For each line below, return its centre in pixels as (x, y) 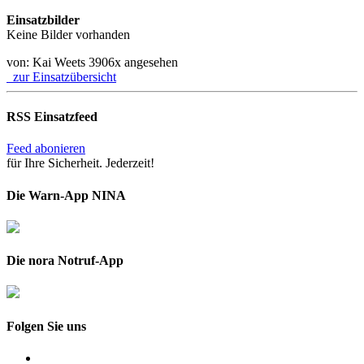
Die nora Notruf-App (65, 261)
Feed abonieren (46, 149)
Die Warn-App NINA (66, 195)
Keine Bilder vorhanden (68, 34)
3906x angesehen (133, 62)
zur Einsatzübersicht (61, 76)
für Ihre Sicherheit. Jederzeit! (80, 163)
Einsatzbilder (43, 19)
